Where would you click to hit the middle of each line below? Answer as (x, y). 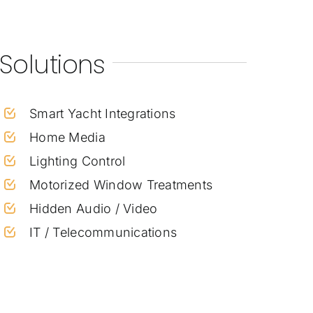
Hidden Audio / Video (94, 208)
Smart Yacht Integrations (103, 113)
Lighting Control (78, 161)
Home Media (67, 137)
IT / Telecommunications (103, 232)
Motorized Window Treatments (121, 184)
